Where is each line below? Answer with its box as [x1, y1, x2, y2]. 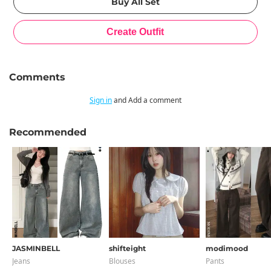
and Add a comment [112, 95, 181, 105]
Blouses [109, 256, 135, 266]
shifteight [109, 244, 146, 253]
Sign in [90, 95, 112, 105]
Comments [9, 71, 65, 83]
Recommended [9, 126, 87, 138]
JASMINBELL [12, 244, 60, 253]
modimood [206, 244, 248, 253]
